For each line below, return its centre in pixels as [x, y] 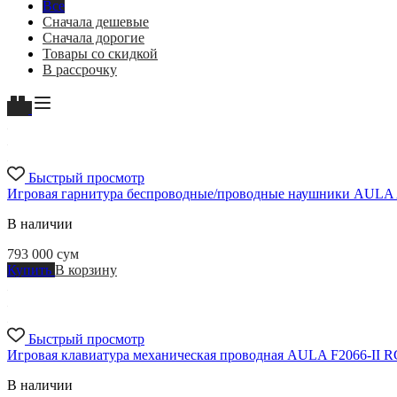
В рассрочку [80, 69]
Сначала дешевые [96, 21]
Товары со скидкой [100, 53]
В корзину [86, 269]
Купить [31, 269]
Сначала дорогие [93, 37]
